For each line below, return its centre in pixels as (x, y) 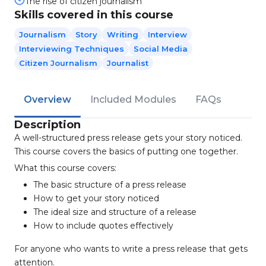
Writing (123, 34)
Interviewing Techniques (72, 49)
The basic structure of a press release (110, 185)
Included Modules (133, 99)
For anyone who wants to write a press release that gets (131, 249)
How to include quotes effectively (103, 226)
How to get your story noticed (96, 198)
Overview (47, 99)
